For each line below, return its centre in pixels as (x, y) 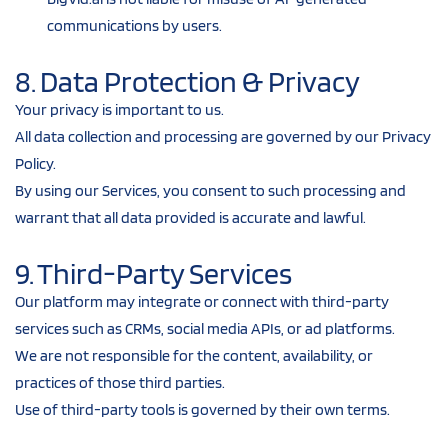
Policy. (35, 163)
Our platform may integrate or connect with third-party (202, 301)
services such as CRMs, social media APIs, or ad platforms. (205, 328)
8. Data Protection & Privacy (187, 80)
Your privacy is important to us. (119, 109)
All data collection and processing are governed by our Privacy (223, 136)
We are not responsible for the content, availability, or (194, 355)
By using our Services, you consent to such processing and (210, 190)
